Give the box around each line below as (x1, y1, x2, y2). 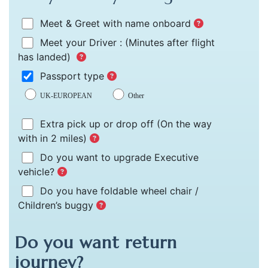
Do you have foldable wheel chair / (37, 184, 199, 197)
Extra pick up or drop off (37, 117, 157, 130)
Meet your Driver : (37, 36, 125, 48)
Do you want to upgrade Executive (37, 151, 199, 163)
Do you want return (15, 232, 177, 253)
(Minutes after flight (125, 36, 215, 48)
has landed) (18, 50, 74, 63)
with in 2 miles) (18, 132, 87, 144)
